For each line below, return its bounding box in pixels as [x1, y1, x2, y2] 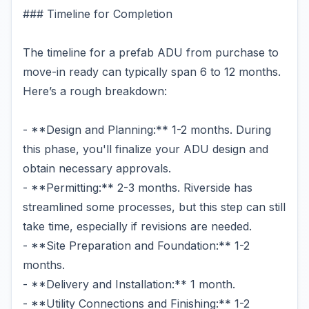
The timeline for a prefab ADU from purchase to [23, 46, 279, 59]
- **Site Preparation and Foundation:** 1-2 [23, 239, 250, 252]
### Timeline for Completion [23, 7, 172, 21]
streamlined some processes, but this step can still [23, 200, 286, 214]
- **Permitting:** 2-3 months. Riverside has [23, 181, 252, 195]
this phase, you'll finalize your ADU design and [23, 142, 268, 156]
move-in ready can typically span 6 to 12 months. [23, 65, 281, 79]
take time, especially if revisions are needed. [23, 219, 252, 233]
